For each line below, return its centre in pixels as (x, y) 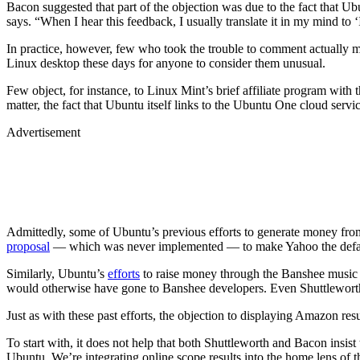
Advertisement (43, 132)
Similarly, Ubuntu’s (57, 273)
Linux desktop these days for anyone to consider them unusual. (166, 63)
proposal (28, 246)
